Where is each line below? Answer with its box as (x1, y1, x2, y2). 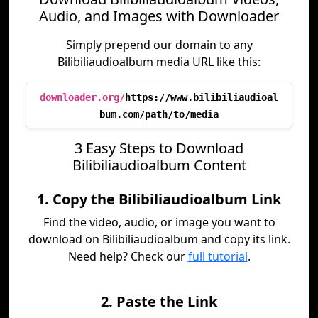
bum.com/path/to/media (99, 109, 219, 120)
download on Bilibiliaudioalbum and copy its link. (28, 231, 290, 247)
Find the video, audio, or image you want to (43, 214, 275, 230)
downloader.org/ (40, 92, 125, 103)
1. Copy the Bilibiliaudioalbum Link (37, 190, 281, 209)
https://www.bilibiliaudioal (125, 92, 278, 103)
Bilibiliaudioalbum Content (72, 155, 246, 175)
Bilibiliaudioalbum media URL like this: (57, 54, 261, 70)
